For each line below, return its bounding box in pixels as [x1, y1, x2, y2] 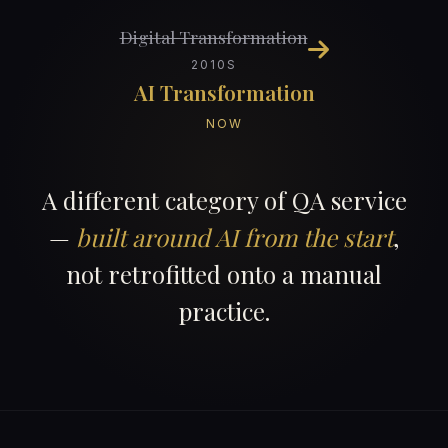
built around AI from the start [76, 221, 393, 254]
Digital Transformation [119, 25, 308, 49]
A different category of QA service [41, 184, 407, 217]
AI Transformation [133, 78, 315, 107]
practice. [178, 295, 270, 328]
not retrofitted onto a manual [66, 258, 382, 291]
